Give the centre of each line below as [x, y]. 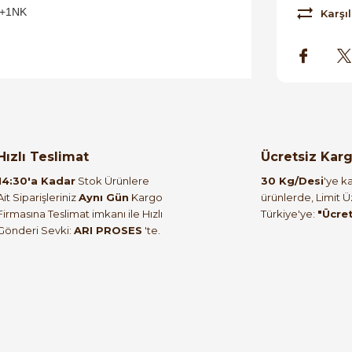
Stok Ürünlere [112, 180]
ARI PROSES [108, 230]
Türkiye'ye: [289, 213]
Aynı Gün [104, 197]
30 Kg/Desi [292, 180]
